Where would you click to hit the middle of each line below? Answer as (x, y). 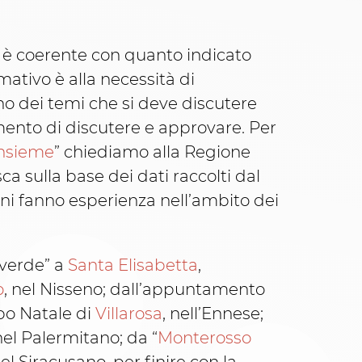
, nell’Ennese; (213, 314)
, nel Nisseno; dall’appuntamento (135, 290)
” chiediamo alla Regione (152, 152)
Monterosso (204, 338)
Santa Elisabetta (133, 265)
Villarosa (129, 314)
